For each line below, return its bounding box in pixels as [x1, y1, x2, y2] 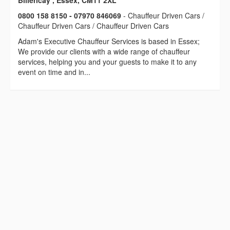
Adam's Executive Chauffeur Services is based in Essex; [18, 36, 200, 47]
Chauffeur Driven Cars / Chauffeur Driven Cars [18, 21, 169, 31]
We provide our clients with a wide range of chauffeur [18, 46, 190, 57]
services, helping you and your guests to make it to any [18, 56, 197, 67]
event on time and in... [18, 67, 90, 78]
